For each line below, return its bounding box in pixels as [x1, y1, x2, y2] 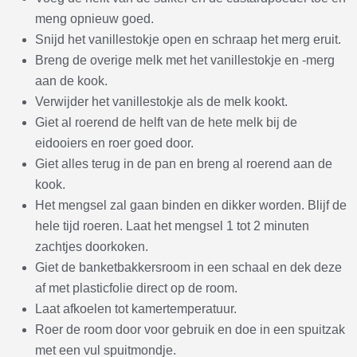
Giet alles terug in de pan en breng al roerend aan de [35, 157, 332, 171]
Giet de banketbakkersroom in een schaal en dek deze [35, 261, 342, 274]
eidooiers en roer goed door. [35, 136, 194, 150]
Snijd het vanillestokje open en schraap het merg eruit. [35, 33, 341, 46]
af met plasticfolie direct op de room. [35, 281, 237, 295]
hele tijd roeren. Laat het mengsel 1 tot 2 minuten [35, 219, 309, 233]
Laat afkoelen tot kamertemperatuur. [35, 302, 237, 316]
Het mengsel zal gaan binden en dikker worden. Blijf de [35, 198, 347, 212]
